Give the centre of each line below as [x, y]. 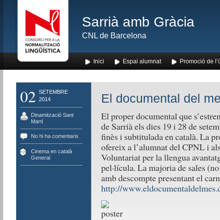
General [40, 157]
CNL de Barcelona [114, 36]
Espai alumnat [142, 61]
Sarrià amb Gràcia [138, 22]
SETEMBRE [53, 92]
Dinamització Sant [52, 115]
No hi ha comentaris [55, 136]
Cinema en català [51, 151]
